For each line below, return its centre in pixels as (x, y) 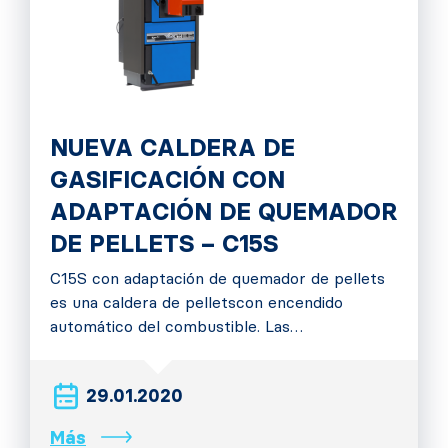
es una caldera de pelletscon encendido (196, 302)
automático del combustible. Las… (176, 326)
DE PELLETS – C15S (164, 243)
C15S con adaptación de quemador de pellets (217, 278)
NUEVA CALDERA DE (172, 147)
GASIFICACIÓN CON (167, 179)
